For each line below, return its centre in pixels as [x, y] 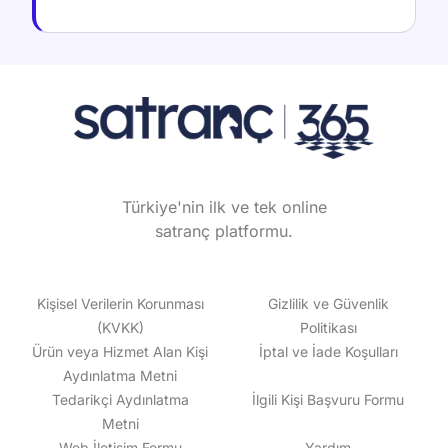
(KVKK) [120, 327]
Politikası [328, 327]
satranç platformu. [224, 230]
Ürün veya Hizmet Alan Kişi [120, 351]
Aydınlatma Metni [120, 375]
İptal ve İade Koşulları [328, 351]
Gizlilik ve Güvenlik [328, 303]
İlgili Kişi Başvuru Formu [328, 399]
